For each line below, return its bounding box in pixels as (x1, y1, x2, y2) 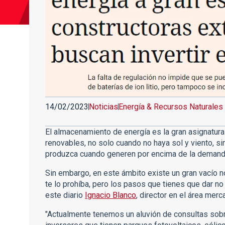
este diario (45, 190, 85, 200)
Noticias (89, 101, 119, 111)
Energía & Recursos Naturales (119, 101, 223, 111)
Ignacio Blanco (85, 190, 137, 200)
